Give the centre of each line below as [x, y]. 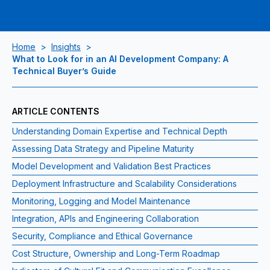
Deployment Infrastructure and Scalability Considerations [124, 184]
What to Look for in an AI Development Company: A [120, 59]
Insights [66, 47]
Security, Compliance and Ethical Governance [102, 236]
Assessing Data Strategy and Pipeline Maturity [103, 149]
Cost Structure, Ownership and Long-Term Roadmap [116, 253]
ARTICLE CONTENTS [56, 111]
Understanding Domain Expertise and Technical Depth [120, 131]
